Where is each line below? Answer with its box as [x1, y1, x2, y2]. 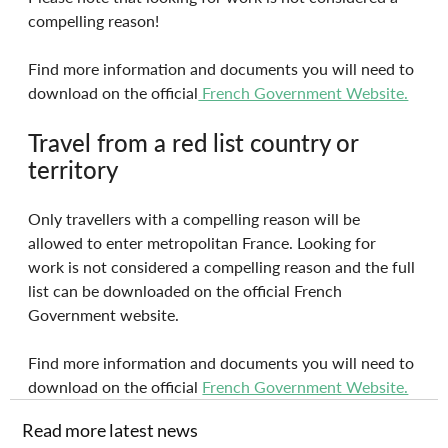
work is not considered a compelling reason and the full [28, 257, 420, 277]
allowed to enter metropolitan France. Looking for [28, 233, 381, 253]
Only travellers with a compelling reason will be [28, 209, 365, 229]
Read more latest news [22, 419, 199, 442]
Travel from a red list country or [28, 128, 365, 158]
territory [28, 155, 119, 185]
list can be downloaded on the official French [28, 281, 347, 301]
